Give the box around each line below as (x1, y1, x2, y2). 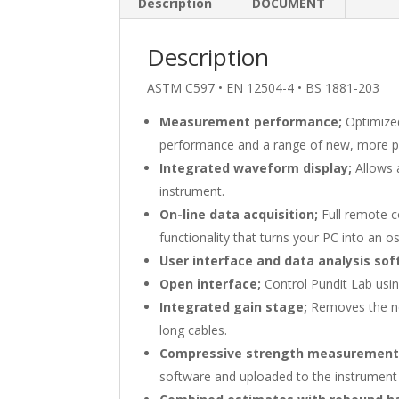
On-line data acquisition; (159, 206, 319, 223)
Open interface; (159, 275, 265, 292)
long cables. (159, 322, 228, 338)
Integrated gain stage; (159, 298, 312, 315)
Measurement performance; (159, 113, 343, 130)
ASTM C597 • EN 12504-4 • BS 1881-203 (147, 79, 380, 96)
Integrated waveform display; (159, 159, 353, 176)
